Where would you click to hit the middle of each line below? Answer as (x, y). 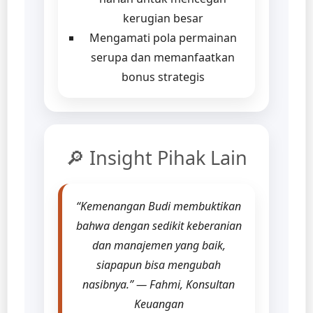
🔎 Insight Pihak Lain (156, 157)
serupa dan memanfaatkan (163, 57)
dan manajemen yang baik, (159, 245)
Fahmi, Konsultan (192, 284)
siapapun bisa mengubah (159, 264)
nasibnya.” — (116, 284)
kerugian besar (163, 18)
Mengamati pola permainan (163, 37)
